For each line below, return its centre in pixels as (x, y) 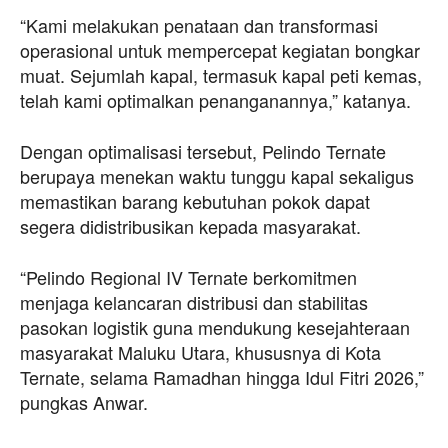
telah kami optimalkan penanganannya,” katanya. (215, 99)
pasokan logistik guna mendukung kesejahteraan (215, 326)
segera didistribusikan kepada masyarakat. (190, 225)
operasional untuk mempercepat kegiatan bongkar (220, 49)
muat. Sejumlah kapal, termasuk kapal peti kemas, (221, 74)
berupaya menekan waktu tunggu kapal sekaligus (217, 175)
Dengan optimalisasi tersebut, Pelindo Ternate (203, 150)
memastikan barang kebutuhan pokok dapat (195, 200)
